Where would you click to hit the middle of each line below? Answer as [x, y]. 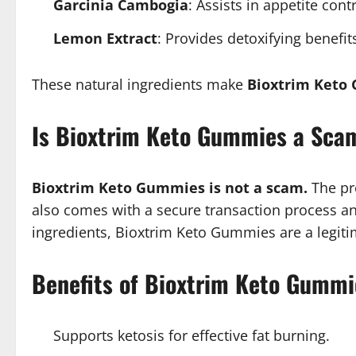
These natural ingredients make [139, 84]
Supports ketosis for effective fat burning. [192, 335]
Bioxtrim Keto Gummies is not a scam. [170, 187]
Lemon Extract [105, 38]
